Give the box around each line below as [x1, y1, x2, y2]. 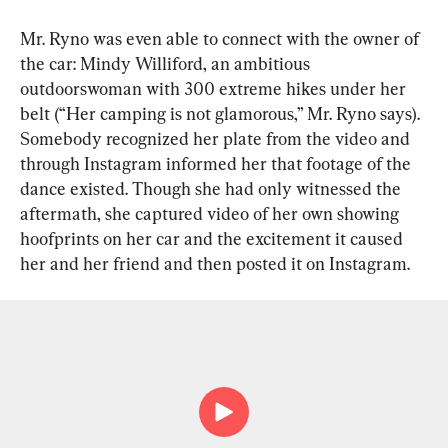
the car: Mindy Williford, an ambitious [20, 53, 314, 75]
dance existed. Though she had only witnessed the [20, 178, 405, 200]
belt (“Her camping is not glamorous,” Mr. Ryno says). [20, 103, 424, 125]
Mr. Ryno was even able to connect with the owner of [20, 28, 423, 50]
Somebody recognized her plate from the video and [20, 128, 414, 150]
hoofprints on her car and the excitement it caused [20, 228, 407, 250]
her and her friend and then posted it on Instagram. [20, 253, 410, 275]
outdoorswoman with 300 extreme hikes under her [20, 78, 410, 100]
